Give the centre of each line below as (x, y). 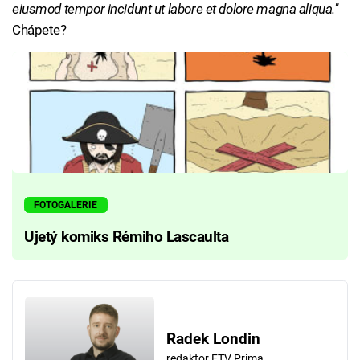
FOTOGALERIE (66, 205)
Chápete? (39, 30)
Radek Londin (213, 339)
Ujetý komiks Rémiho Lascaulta (127, 237)
